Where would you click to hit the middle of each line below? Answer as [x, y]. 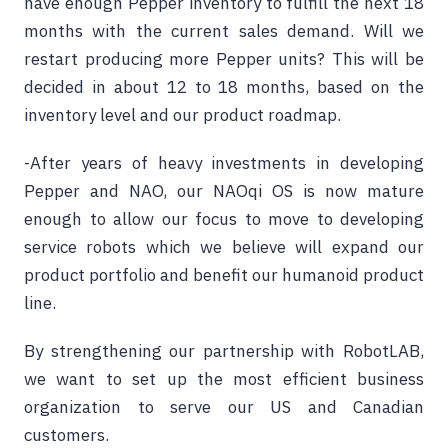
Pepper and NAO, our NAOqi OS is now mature [224, 191]
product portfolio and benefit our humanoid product [224, 275]
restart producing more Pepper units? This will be [224, 59]
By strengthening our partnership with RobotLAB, [224, 351]
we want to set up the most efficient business [224, 379]
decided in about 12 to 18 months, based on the [224, 87]
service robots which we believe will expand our [224, 247]
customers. [66, 435]
